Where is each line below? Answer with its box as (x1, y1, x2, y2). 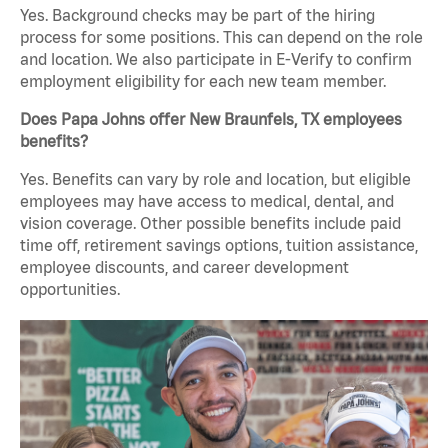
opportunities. (20, 280, 120, 299)
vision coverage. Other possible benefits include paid (20, 214, 401, 233)
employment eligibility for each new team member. (20, 72, 386, 91)
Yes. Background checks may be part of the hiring (20, 6, 375, 25)
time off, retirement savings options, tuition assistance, (20, 236, 418, 255)
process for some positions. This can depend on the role (20, 28, 423, 47)
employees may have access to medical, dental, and (20, 192, 394, 211)
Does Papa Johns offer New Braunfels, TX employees (20, 110, 402, 129)
